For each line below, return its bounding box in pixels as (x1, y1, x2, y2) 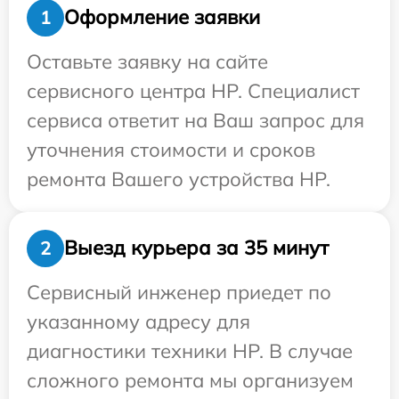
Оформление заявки (64, 4, 260, 30)
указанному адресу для (27, 308, 250, 334)
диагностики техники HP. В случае (27, 338, 353, 363)
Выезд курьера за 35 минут (64, 235, 329, 261)
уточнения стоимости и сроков (27, 136, 315, 162)
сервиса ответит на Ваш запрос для (27, 107, 364, 133)
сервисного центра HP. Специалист (27, 77, 360, 103)
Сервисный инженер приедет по (27, 279, 331, 305)
